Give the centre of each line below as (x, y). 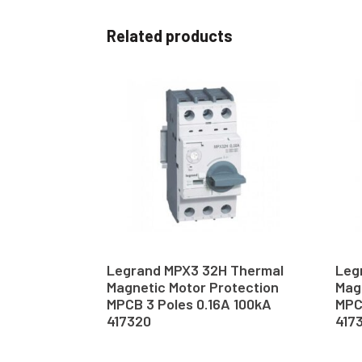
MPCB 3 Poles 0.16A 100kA (189, 304)
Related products (170, 35)
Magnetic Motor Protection (193, 287)
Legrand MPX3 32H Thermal (195, 270)
